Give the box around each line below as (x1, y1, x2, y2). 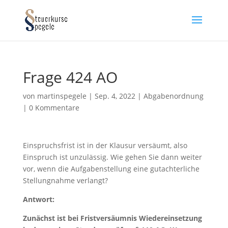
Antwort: (22, 194, 54, 204)
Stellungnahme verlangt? (22, 176, 108, 185)
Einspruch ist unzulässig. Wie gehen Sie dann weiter (22, 152, 202, 162)
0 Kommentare (28, 103, 79, 112)
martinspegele (37, 91, 87, 101)
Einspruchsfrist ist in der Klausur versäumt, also (22, 140, 187, 150)
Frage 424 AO (22, 67, 118, 88)
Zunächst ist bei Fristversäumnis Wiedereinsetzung (22, 213, 202, 223)
